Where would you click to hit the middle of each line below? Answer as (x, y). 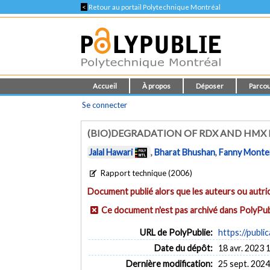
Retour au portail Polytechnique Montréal (154, 7)
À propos (157, 86)
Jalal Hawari (111, 152)
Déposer (210, 86)
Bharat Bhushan (185, 152)
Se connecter (105, 105)
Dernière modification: (169, 263)
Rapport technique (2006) (145, 173)
